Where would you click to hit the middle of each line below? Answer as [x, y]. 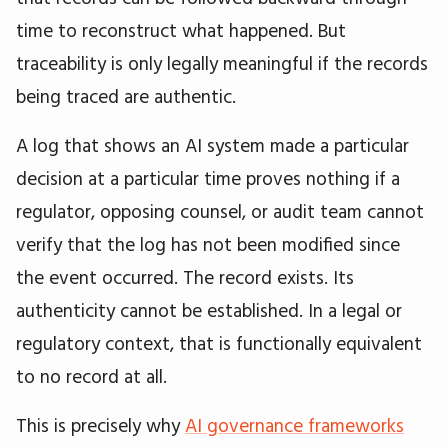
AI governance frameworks [294, 424]
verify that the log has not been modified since [208, 243]
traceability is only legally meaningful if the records [222, 62]
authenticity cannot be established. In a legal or [209, 309]
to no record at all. [91, 375]
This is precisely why [100, 424]
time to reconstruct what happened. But [181, 29]
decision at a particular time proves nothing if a [208, 177]
